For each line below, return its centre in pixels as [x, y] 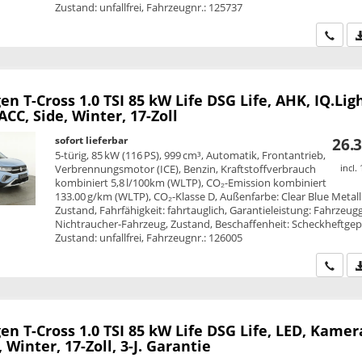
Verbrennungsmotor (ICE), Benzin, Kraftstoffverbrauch [186, 169]
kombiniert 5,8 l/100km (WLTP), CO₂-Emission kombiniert [191, 183]
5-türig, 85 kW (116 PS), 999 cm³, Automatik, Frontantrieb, [191, 156]
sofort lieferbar [92, 141]
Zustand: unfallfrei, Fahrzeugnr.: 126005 [149, 238]
